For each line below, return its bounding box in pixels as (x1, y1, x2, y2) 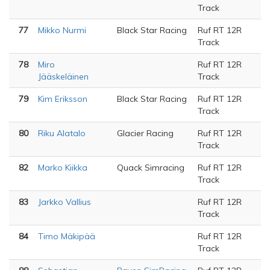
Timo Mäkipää (38, 231, 95, 242)
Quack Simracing (117, 162, 184, 173)
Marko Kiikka (38, 162, 87, 173)
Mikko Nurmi (38, 25, 86, 36)
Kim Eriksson (38, 93, 87, 104)
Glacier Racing (117, 128, 174, 139)
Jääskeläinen (38, 71, 89, 82)
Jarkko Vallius (38, 196, 91, 207)
